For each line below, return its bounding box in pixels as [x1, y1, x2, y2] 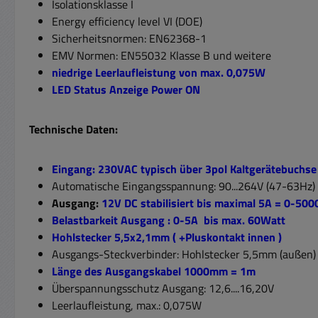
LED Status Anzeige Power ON [52, 80, 200, 98]
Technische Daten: [29, 120, 118, 138]
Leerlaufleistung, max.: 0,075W [52, 296, 204, 314]
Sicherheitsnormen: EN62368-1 [52, 29, 207, 47]
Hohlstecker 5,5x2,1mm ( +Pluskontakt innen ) [52, 228, 285, 246]
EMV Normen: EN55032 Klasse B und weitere [52, 46, 271, 64]
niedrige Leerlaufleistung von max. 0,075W [52, 63, 265, 81]
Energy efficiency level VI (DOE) [52, 12, 202, 30]
